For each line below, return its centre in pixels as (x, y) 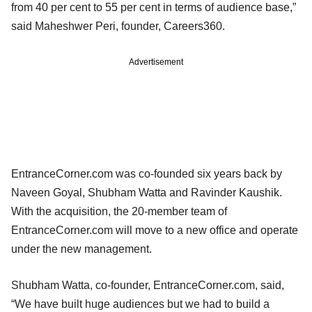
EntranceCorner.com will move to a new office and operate (155, 230)
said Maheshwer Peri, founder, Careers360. (118, 26)
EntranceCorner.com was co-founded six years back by (147, 173)
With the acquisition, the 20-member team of (119, 211)
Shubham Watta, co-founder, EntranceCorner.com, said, (148, 285)
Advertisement (156, 62)
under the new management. (81, 249)
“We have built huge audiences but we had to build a (140, 304)
